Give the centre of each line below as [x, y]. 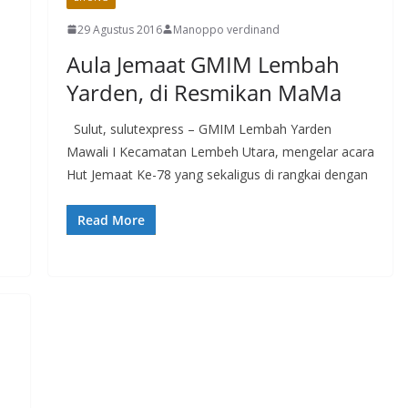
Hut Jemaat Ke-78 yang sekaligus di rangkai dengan [217, 174]
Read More [111, 219]
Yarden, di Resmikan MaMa [204, 92]
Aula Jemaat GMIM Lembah [203, 64]
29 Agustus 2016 [119, 29]
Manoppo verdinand [226, 29]
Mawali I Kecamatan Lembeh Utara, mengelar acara [220, 151]
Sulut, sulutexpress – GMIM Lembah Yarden [199, 128]
